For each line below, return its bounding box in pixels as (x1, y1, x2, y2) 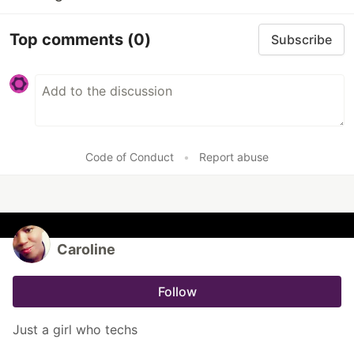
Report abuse (199, 150, 269, 164)
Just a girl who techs (13, 322, 137, 338)
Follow (157, 284, 197, 300)
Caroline (57, 241, 115, 258)
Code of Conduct (85, 150, 174, 164)
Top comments (9, 29, 127, 49)
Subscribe (271, 32, 332, 48)
